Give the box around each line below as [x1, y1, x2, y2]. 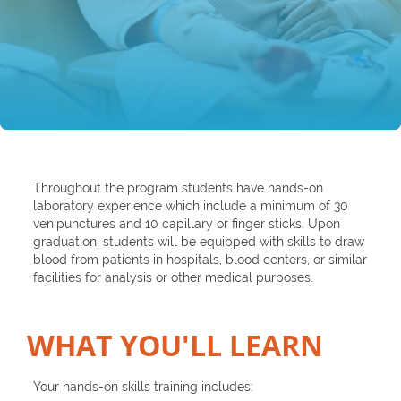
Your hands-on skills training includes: [33, 380, 254, 395]
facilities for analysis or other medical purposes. [33, 270, 314, 286]
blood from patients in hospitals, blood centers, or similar [33, 252, 368, 268]
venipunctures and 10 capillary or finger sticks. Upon [33, 217, 341, 232]
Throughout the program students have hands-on [33, 181, 324, 196]
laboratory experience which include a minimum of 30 [33, 199, 349, 214]
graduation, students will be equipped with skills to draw [33, 235, 365, 250]
